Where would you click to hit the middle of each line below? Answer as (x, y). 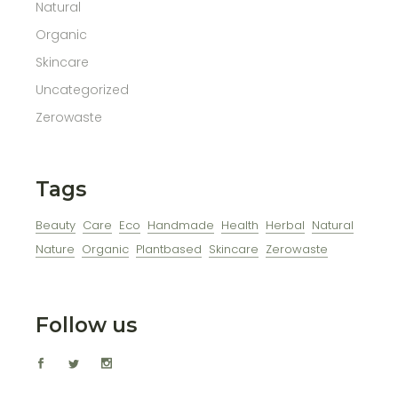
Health (240, 226)
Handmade (181, 226)
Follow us (87, 326)
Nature (56, 250)
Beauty (56, 226)
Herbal (286, 226)
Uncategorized (83, 90)
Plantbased (169, 250)
